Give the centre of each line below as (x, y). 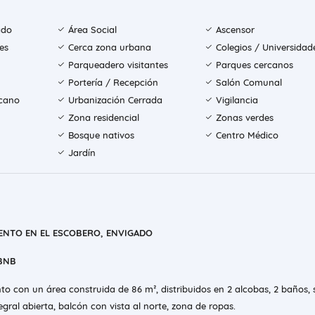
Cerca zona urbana (110, 47)
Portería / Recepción (114, 83)
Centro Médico (247, 135)
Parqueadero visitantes (118, 65)
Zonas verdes (244, 118)
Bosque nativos (102, 135)
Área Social (93, 30)
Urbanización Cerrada (116, 100)
